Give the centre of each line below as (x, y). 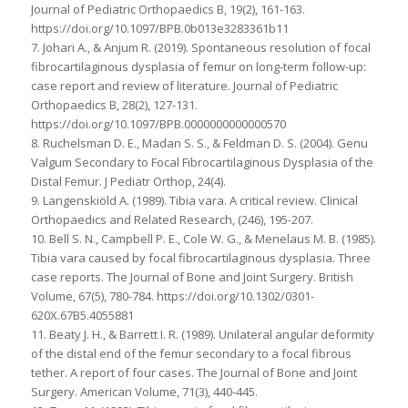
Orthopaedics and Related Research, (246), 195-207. (172, 219)
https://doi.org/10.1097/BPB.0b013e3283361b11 (159, 28)
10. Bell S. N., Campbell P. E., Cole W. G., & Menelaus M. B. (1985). (203, 238)
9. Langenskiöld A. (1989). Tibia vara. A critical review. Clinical (194, 200)
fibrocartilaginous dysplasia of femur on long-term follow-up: (198, 66)
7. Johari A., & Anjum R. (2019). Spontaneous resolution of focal (200, 47)
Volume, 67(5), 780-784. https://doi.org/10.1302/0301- (172, 296)
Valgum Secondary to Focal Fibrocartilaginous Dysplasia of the (202, 162)
